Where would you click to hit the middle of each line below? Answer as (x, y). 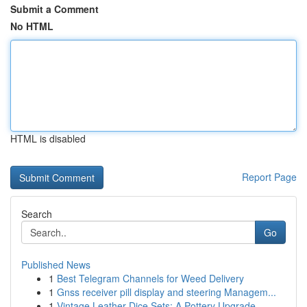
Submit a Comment (54, 9)
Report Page (269, 177)
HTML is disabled (48, 138)
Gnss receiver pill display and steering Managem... (167, 292)
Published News (56, 265)
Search (37, 214)
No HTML (32, 26)
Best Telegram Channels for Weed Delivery (150, 278)
